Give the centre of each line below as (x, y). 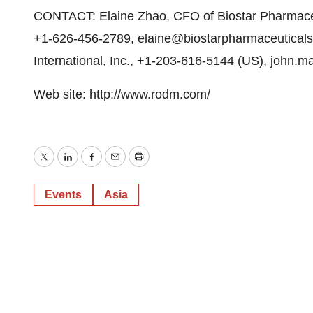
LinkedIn (90, 167)
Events (63, 195)
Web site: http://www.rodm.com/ (122, 94)
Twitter (61, 167)
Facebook (118, 167)
